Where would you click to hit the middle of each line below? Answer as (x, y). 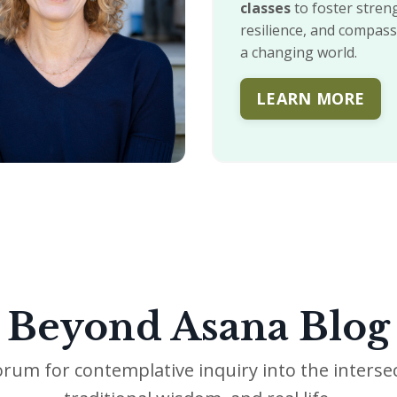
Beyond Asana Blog (198, 327)
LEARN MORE (311, 99)
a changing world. (299, 53)
